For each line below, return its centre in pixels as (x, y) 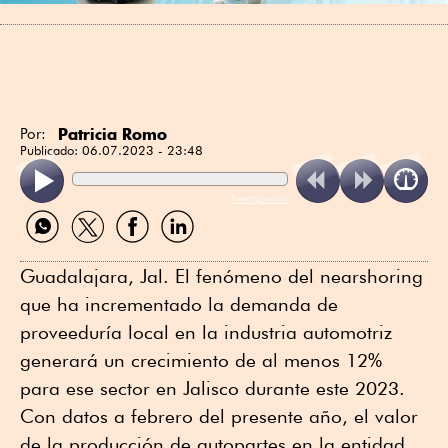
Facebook (142, 250)
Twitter (85, 250)
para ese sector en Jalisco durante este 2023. (212, 387)
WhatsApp (55, 250)
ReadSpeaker (259, 197)
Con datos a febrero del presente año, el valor (219, 415)
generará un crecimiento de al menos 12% (201, 359)
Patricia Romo (112, 133)
